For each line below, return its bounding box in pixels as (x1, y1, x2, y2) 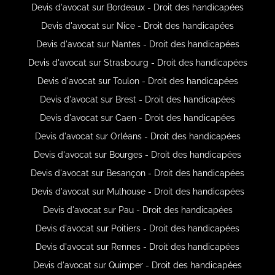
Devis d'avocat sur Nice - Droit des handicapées (41, 20, 234, 31)
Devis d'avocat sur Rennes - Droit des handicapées (36, 241, 239, 252)
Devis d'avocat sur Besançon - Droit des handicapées (31, 168, 244, 178)
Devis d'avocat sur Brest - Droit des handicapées (40, 94, 235, 104)
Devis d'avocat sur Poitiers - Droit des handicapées (36, 223, 239, 233)
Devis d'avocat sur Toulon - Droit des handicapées (37, 76, 238, 86)
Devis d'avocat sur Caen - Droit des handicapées (40, 112, 235, 123)
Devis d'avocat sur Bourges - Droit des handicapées (34, 149, 241, 160)
